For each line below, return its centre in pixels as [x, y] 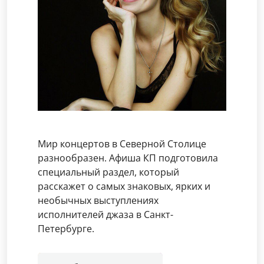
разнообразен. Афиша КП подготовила [128, 158]
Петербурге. [66, 229]
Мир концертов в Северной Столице [122, 144]
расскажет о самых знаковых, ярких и [124, 186]
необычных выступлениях [98, 200]
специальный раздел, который [108, 172]
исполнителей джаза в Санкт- [105, 214]
